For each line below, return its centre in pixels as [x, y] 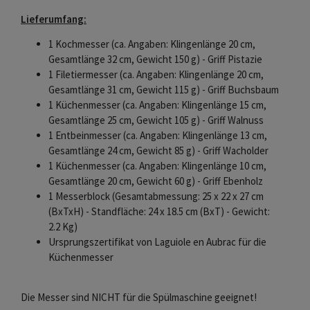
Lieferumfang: [54, 19]
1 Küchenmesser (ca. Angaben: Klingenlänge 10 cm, [157, 166]
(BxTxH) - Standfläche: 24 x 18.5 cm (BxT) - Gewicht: [159, 212]
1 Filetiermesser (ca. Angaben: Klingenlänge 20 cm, [156, 75]
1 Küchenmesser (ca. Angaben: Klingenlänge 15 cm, [157, 105]
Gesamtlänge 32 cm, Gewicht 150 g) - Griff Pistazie [155, 60]
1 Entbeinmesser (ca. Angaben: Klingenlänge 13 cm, [158, 136]
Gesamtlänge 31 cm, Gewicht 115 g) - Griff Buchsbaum [164, 90]
